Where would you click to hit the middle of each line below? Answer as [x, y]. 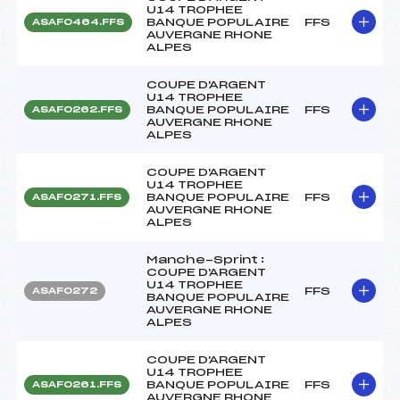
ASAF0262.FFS [77, 109]
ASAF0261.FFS [77, 384]
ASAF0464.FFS [78, 22]
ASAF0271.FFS [77, 197]
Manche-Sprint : [205, 259]
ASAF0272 [65, 291]
